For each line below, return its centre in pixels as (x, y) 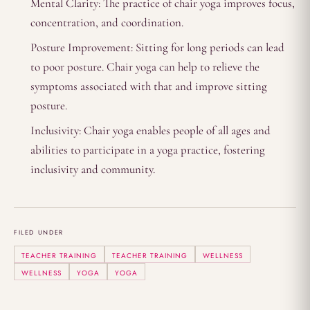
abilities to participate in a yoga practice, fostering (148, 149)
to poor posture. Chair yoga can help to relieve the (145, 66)
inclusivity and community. (93, 169)
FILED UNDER (39, 232)
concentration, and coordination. (107, 22)
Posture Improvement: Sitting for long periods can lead (157, 47)
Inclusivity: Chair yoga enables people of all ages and (151, 130)
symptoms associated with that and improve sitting (149, 86)
